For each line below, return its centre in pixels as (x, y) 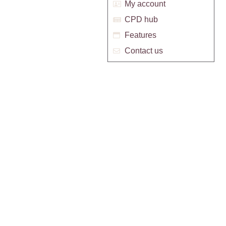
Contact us (144, 51)
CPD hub (141, 20)
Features (140, 35)
